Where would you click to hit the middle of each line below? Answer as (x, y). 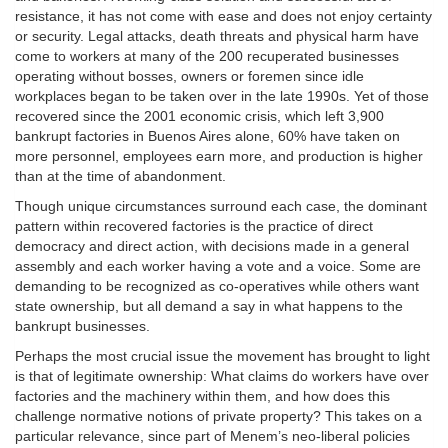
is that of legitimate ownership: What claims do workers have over (222, 376)
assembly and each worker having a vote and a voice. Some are (218, 266)
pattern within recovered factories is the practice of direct (194, 226)
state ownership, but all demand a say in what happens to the (209, 306)
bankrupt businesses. (82, 326)
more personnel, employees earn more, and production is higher (219, 156)
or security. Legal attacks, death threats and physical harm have (217, 36)
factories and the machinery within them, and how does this (202, 396)
